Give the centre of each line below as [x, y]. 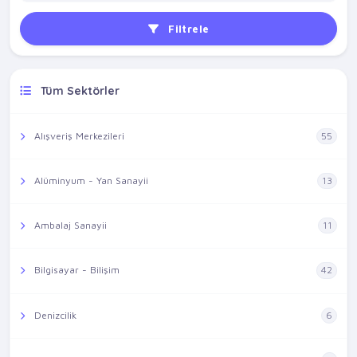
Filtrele [187, 29]
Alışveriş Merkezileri [78, 136]
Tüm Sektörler [78, 91]
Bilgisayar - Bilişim [75, 270]
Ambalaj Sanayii [69, 226]
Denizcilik [54, 315]
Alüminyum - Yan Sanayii [90, 181]
